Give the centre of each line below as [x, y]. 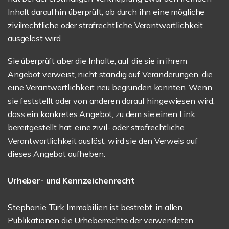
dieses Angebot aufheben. [56, 154]
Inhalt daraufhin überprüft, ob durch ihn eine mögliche [106, 12]
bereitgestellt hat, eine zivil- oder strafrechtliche [96, 127]
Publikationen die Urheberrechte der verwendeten [101, 220]
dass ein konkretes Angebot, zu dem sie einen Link [101, 114]
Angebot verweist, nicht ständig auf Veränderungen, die [110, 74]
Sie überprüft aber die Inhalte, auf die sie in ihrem [97, 61]
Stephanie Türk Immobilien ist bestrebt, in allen [95, 207]
